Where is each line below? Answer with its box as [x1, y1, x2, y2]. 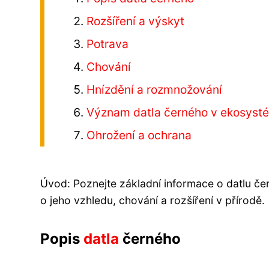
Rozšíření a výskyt [86, 13, 185, 28]
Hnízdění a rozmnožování [86, 82, 223, 97]
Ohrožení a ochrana [86, 127, 192, 142]
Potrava [86, 36, 129, 51]
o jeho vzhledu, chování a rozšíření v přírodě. [40, 193, 265, 207]
